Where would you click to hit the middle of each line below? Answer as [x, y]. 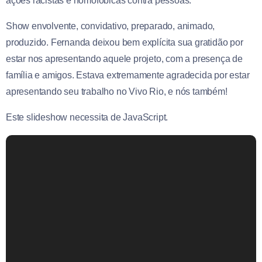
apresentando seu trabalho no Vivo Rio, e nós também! [117, 92]
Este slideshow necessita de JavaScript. [87, 118]
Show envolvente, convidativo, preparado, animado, [111, 26]
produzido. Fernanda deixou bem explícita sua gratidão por [125, 43]
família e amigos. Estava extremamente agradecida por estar [128, 75]
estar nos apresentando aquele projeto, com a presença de [124, 59]
